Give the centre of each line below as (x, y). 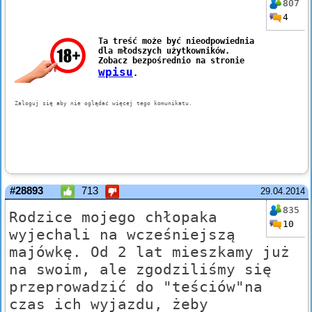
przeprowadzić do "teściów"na (136, 287)
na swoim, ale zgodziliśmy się (140, 270)
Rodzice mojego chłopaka (113, 217)
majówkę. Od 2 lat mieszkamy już (149, 252)
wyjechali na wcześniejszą (122, 235)
